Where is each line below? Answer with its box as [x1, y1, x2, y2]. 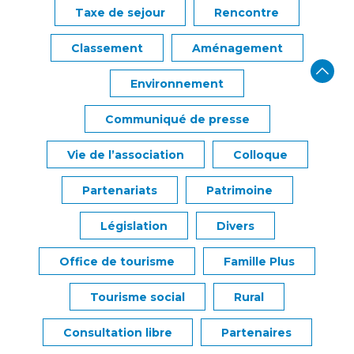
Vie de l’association [66, 148, 184, 162]
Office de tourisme [59, 254, 175, 269]
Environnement [130, 77, 224, 91]
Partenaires [220, 326, 292, 340]
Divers [216, 219, 254, 233]
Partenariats [81, 183, 157, 198]
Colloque [232, 148, 288, 162]
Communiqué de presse [104, 112, 250, 126]
